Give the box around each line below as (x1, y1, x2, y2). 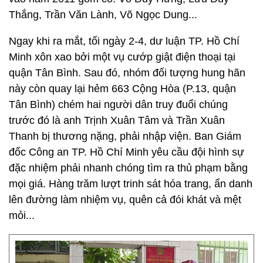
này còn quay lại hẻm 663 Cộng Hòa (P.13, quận (9, 83, 236, 95)
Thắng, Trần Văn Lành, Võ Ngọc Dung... (9, 9, 197, 21)
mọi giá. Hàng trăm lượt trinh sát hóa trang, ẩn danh (9, 178, 252, 190)
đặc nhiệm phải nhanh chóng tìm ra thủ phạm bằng (9, 162, 248, 174)
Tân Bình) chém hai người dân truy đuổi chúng (9, 99, 228, 110)
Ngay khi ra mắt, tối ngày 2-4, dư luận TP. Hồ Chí (9, 35, 240, 47)
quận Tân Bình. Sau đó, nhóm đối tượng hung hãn (9, 67, 245, 79)
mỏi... (9, 210, 35, 221)
